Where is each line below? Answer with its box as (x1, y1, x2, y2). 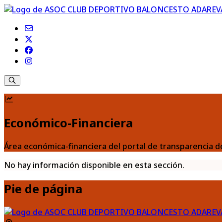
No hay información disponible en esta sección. (4, 159, 184, 170)
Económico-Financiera (4, 114, 133, 131)
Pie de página (4, 180, 82, 197)
